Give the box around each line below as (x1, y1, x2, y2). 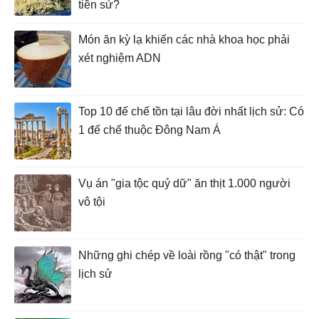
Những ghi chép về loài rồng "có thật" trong (78, 249, 296, 261)
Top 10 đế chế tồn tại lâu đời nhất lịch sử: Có (78, 105, 304, 117)
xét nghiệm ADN (78, 51, 161, 64)
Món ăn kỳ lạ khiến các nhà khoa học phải (78, 33, 290, 46)
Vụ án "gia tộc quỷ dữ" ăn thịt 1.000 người (78, 177, 291, 189)
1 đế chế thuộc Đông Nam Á (78, 123, 221, 136)
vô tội (78, 195, 105, 208)
